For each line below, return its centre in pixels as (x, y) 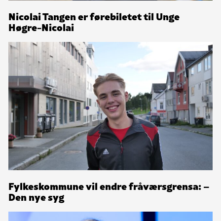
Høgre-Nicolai (41, 27)
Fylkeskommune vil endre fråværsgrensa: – (109, 186)
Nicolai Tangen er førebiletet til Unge (94, 16)
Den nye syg (36, 197)
